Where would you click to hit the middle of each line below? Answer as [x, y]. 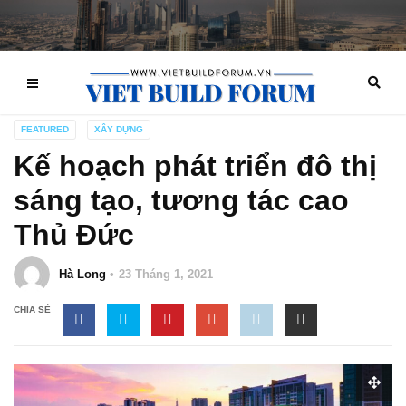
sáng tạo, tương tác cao [181, 200]
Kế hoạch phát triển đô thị [195, 166]
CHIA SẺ [32, 309]
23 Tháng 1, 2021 [166, 274]
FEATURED [45, 129]
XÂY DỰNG [119, 129]
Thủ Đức [74, 235]
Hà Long [82, 274]
